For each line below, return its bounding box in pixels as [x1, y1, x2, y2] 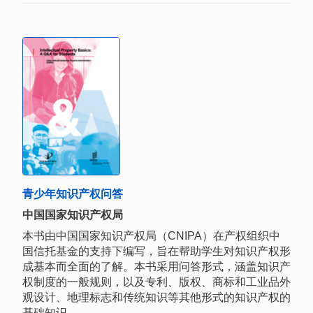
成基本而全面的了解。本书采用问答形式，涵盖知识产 [22, 260, 291, 272]
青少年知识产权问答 [22, 187, 123, 200]
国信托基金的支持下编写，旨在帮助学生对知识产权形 [22, 245, 291, 257]
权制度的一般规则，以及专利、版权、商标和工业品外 [22, 275, 291, 288]
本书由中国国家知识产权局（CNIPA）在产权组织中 [22, 229, 280, 242]
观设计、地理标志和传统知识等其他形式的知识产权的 [22, 291, 291, 303]
